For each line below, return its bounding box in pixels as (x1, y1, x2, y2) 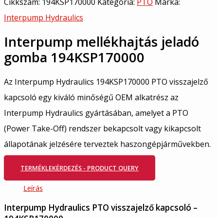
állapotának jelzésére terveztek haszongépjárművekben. (4, 139, 211, 150)
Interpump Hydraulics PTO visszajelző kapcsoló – (4, 201, 198, 213)
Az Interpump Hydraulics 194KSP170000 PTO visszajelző (4, 76, 208, 88)
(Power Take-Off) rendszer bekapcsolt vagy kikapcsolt (4, 123, 201, 134)
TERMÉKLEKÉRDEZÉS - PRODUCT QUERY (20, 163, 139, 173)
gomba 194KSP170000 (4, 48, 145, 66)
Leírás (23, 182, 43, 193)
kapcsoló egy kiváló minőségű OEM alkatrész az (4, 92, 179, 103)
